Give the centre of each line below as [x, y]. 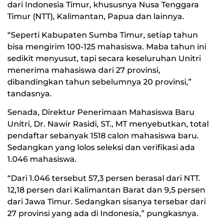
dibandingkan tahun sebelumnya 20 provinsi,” [99, 82]
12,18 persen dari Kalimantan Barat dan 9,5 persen [106, 190]
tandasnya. [30, 94]
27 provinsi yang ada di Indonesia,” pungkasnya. [103, 213]
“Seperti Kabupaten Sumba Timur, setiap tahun [103, 35]
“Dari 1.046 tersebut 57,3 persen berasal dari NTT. [104, 178]
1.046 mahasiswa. [42, 159]
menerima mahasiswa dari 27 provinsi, [84, 70]
